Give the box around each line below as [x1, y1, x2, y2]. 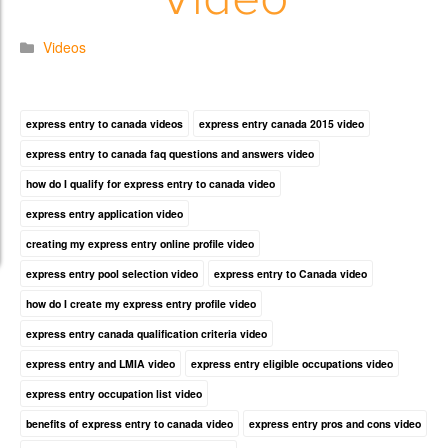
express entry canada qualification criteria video [26, 326, 267, 341]
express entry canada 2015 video [199, 116, 364, 131]
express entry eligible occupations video [191, 356, 393, 371]
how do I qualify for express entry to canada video [26, 176, 275, 191]
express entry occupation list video [26, 386, 202, 401]
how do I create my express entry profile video [26, 296, 256, 311]
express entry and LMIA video [26, 356, 175, 371]
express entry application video [26, 206, 183, 221]
